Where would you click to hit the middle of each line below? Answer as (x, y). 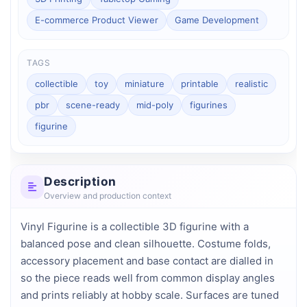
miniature (145, 83)
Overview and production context (108, 195)
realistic (251, 83)
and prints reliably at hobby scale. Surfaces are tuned (150, 295)
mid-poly (155, 105)
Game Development (217, 20)
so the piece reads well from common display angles (148, 278)
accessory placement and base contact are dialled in (147, 260)
